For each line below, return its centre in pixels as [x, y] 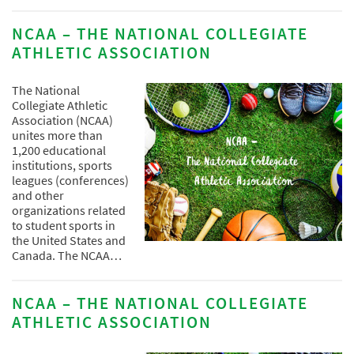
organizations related [69, 210]
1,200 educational [59, 150]
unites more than [57, 135]
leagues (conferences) [70, 180]
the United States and [69, 240]
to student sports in [64, 225]
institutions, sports [62, 165]
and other [38, 195]
